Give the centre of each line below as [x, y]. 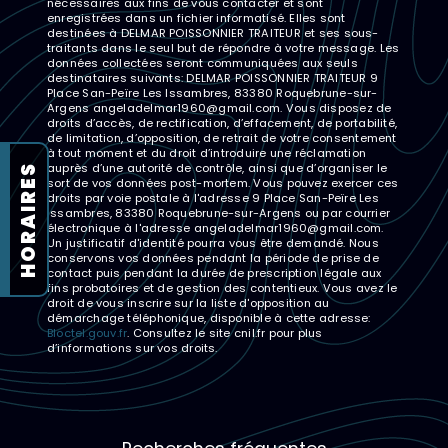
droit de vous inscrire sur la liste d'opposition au [188, 302]
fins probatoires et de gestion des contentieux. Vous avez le [222, 287]
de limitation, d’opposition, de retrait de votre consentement [222, 137]
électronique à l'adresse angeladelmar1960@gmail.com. [215, 227]
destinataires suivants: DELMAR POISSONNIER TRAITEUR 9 [212, 77]
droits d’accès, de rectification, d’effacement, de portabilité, [222, 122]
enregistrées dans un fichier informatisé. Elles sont [196, 17]
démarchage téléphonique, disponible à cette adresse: [209, 317]
